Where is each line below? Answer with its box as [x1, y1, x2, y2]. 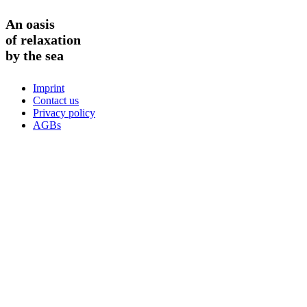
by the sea [5, 48, 64, 64]
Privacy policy [33, 107, 95, 119]
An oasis [5, 16, 55, 32]
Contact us [33, 95, 79, 107]
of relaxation [5, 32, 81, 48]
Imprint [33, 82, 64, 95]
